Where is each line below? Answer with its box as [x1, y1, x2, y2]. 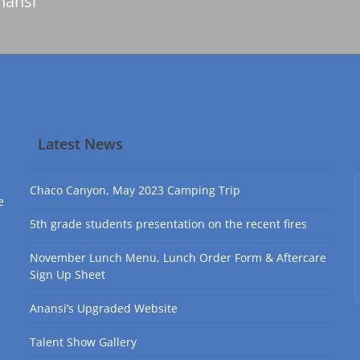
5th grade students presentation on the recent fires [30, 216, 308, 231]
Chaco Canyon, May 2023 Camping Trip [30, 182, 241, 198]
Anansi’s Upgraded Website [30, 301, 178, 316]
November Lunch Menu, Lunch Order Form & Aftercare [30, 250, 327, 265]
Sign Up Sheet [30, 267, 106, 282]
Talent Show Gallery [30, 334, 137, 350]
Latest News [38, 134, 124, 153]
